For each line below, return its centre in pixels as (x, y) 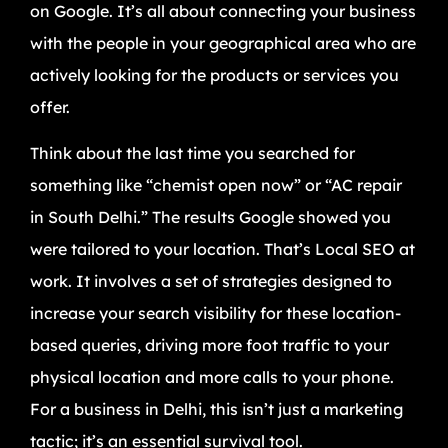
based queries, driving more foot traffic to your (209, 344)
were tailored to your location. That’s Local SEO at (222, 248)
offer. (50, 106)
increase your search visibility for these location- (215, 312)
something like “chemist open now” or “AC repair (216, 184)
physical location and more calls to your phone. (212, 376)
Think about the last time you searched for (192, 152)
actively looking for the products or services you (214, 74)
